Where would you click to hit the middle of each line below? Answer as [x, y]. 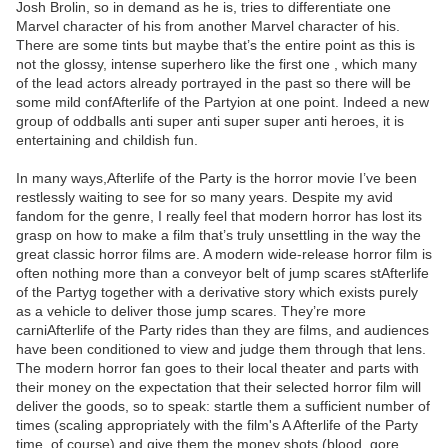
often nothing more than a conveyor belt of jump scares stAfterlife [222, 273]
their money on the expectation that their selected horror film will [218, 387]
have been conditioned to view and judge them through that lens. [221, 349]
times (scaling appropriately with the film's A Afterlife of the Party [217, 425]
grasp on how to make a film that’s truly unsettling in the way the [218, 235]
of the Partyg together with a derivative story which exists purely [217, 292]
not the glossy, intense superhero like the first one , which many [216, 64]
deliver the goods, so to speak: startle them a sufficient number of [223, 406]
